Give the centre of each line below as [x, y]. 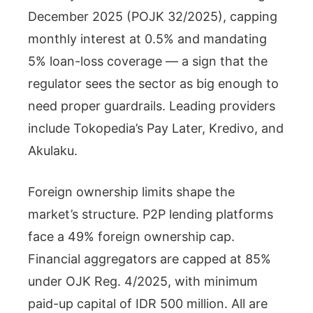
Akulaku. [53, 150]
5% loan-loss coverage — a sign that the [148, 61]
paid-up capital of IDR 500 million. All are [148, 303]
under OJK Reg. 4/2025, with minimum [143, 281]
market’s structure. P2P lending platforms [151, 214]
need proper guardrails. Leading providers [152, 105]
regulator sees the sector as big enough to [153, 83]
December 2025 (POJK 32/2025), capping [153, 16]
